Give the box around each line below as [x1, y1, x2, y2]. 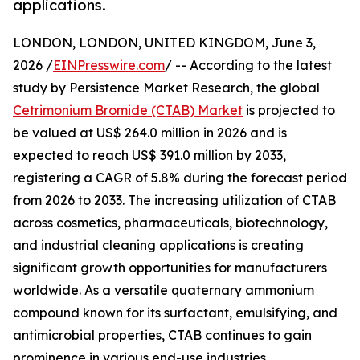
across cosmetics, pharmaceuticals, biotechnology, [13, 215, 328, 231]
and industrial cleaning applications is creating [13, 237, 304, 254]
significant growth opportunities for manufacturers [13, 260, 327, 276]
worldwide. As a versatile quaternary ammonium [13, 282, 314, 299]
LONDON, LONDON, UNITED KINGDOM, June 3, [13, 35, 316, 51]
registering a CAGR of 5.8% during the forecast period [13, 170, 347, 186]
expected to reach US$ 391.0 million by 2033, [13, 147, 286, 164]
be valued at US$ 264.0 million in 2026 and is [13, 125, 287, 141]
